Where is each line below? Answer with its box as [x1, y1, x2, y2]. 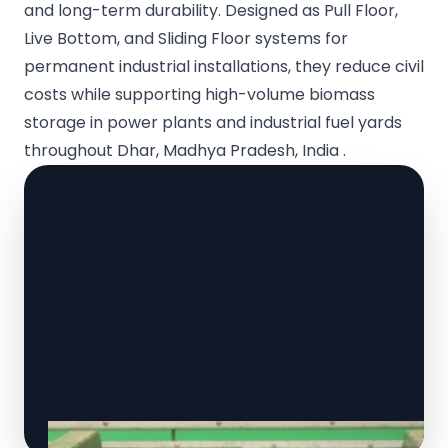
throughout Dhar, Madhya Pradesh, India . [24, 139, 346, 163]
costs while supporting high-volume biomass [24, 83, 375, 107]
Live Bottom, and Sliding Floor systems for [24, 27, 348, 51]
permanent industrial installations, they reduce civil [24, 55, 424, 79]
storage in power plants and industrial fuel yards [24, 111, 402, 135]
